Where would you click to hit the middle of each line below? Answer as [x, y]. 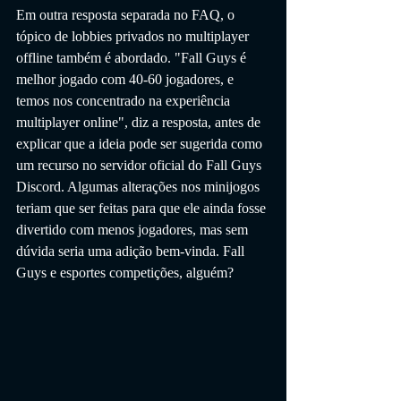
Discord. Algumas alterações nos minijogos [140, 186]
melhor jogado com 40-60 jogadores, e [127, 79]
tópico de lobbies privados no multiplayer [134, 36]
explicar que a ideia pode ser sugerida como [141, 143]
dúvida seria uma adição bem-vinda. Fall [132, 251]
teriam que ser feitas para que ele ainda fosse [143, 208]
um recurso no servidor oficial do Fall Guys [141, 165]
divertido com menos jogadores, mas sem [134, 229]
